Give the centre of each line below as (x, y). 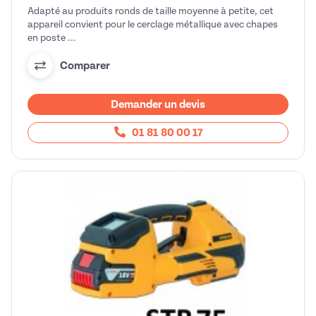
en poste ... (52, 38)
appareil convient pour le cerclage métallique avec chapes (153, 25)
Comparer (85, 65)
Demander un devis (158, 105)
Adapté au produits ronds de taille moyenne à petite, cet (151, 11)
